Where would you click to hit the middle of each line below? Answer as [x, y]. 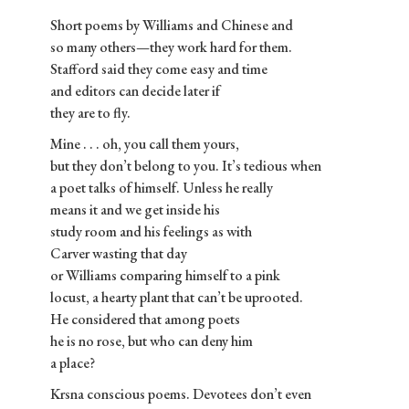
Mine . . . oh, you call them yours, [145, 144]
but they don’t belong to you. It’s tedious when [186, 166]
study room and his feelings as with [151, 232]
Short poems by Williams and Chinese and [172, 26]
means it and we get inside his [135, 210]
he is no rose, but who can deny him [152, 341]
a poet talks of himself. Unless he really [162, 188]
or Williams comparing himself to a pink [165, 276]
